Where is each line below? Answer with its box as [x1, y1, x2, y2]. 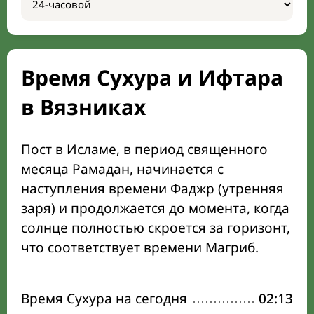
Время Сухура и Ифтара [21, 63, 283, 92]
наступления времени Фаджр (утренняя [21, 179, 284, 198]
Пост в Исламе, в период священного [21, 140, 268, 158]
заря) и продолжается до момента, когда [21, 199, 289, 217]
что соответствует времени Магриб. [21, 238, 259, 257]
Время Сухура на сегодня [21, 289, 187, 308]
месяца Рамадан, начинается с [21, 160, 224, 178]
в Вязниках [21, 93, 146, 121]
